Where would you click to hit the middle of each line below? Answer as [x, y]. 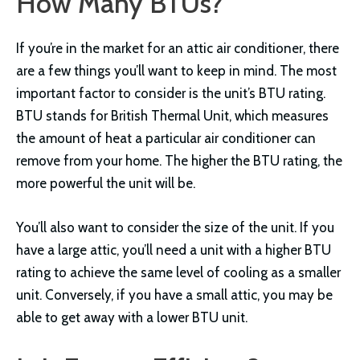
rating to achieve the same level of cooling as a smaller [178, 272]
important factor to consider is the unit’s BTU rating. [171, 93]
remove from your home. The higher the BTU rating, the [179, 160]
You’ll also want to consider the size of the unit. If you [175, 227]
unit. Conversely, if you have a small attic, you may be [174, 295]
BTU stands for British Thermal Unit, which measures [172, 115]
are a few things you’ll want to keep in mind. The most [176, 70]
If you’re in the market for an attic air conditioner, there [178, 48]
